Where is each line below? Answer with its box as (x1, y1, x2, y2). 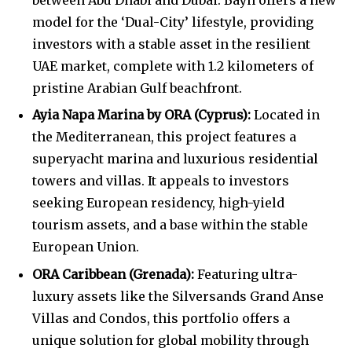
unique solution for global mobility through (32, 332, 309, 348)
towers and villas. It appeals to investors (32, 173, 289, 189)
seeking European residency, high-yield (32, 195, 284, 211)
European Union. (32, 239, 139, 255)
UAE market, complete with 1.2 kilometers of (32, 57, 313, 74)
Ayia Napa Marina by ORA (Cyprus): (32, 107, 251, 123)
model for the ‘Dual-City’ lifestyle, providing (32, 13, 313, 30)
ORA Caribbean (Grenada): (32, 266, 194, 282)
